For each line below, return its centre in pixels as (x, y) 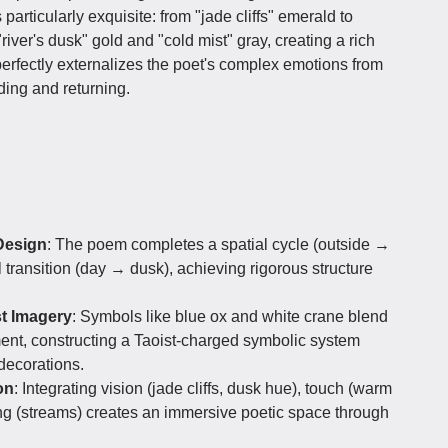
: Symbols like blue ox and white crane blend (230, 316)
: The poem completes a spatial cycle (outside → (218, 244)
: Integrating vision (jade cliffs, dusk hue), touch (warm (203, 388)
